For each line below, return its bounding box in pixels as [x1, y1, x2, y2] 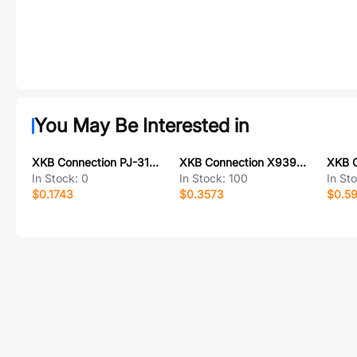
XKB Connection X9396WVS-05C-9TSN [296, 155, 306, 169]
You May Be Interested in [34, 114, 249, 137]
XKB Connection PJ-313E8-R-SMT [149, 155, 159, 169]
